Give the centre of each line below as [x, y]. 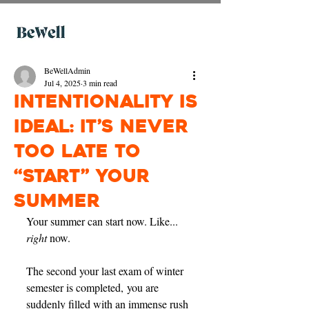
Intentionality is [106, 101]
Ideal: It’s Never [101, 126]
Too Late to [77, 151]
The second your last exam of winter [106, 271]
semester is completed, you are [94, 287]
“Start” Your [82, 176]
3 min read [100, 83]
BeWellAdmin [67, 70]
